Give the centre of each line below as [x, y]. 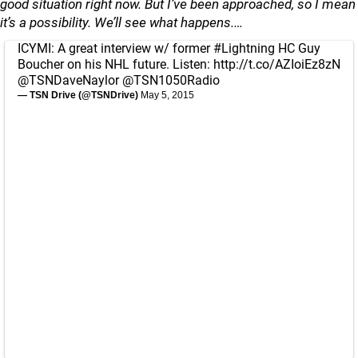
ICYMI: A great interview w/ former [115, 48]
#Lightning [244, 48]
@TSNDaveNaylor [68, 80]
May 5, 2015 [167, 95]
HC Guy [298, 48]
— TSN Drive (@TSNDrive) [79, 95]
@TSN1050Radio [171, 80]
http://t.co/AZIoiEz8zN [277, 64]
